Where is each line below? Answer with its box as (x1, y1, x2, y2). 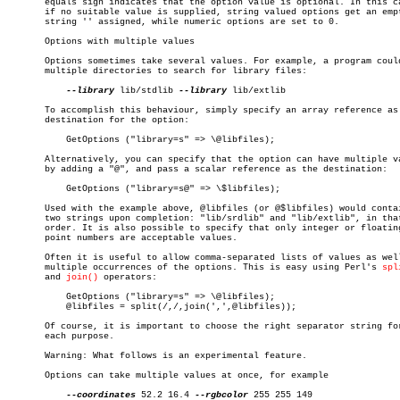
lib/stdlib (114, 86, 179, 96)
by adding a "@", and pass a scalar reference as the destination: (7, 164, 387, 174)
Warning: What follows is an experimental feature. (7, 351, 307, 361)
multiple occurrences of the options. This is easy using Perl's (7, 262, 382, 272)
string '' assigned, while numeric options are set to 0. (7, 17, 339, 27)
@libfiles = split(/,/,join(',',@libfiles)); (7, 302, 50, 312)
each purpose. (7, 331, 114, 341)
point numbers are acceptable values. (7, 233, 237, 243)
